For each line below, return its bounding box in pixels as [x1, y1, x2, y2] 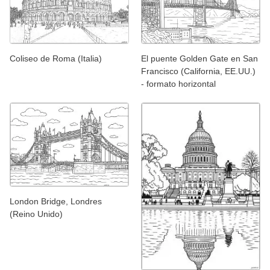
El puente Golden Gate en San [141, 53, 258, 63]
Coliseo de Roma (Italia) [10, 53, 102, 63]
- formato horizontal [141, 78, 216, 89]
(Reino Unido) [10, 209, 63, 219]
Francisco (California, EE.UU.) [141, 66, 256, 76]
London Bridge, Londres [10, 196, 102, 207]
